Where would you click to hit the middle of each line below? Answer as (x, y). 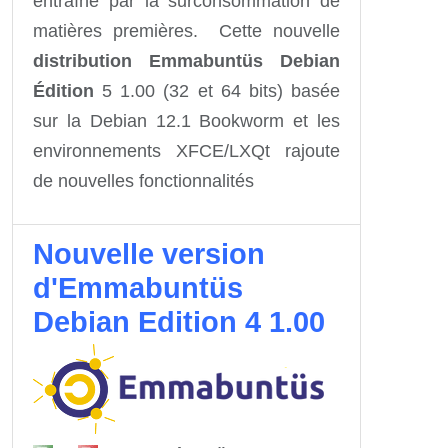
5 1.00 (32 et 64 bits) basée (217, 90)
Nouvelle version (149, 253)
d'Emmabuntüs (138, 287)
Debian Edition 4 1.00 (179, 321)
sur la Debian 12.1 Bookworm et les (186, 120)
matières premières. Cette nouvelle (186, 30)
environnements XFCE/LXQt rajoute (186, 150)
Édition (63, 90)
